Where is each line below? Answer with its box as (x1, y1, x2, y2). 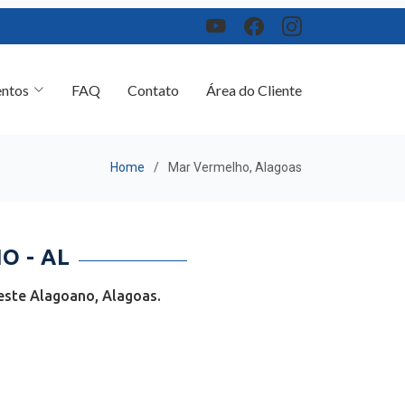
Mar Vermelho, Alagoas (168, 154, 302, 168)
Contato (127, 72, 179, 90)
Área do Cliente (206, 72, 302, 90)
